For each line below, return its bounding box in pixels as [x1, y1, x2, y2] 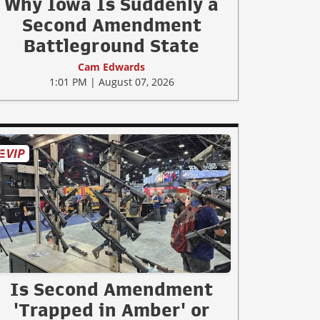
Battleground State [24, 36, 199, 56]
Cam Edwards [78, 60, 145, 74]
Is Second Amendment [10, 279, 213, 299]
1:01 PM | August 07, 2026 [49, 75, 174, 89]
